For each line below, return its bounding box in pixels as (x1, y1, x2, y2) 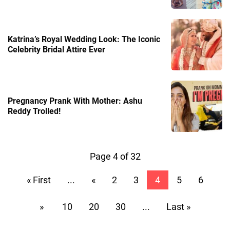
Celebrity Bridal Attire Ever (8, 44, 105, 54)
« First (27, 174, 51, 185)
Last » (166, 201, 190, 212)
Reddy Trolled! (8, 106, 61, 116)
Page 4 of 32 (89, 150, 141, 162)
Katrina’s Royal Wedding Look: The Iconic (8, 34, 160, 44)
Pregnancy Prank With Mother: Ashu (8, 95, 142, 106)
